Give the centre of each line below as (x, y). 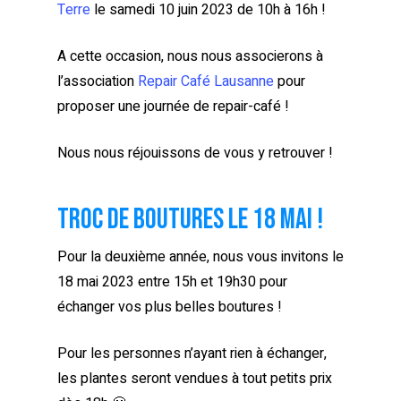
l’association (98, 81)
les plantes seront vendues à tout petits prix (195, 378)
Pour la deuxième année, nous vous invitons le (200, 256)
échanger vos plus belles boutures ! (170, 307)
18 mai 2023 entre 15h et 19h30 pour (172, 282)
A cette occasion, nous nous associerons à (190, 56)
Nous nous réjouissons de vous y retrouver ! (195, 153)
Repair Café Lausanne (206, 81)
